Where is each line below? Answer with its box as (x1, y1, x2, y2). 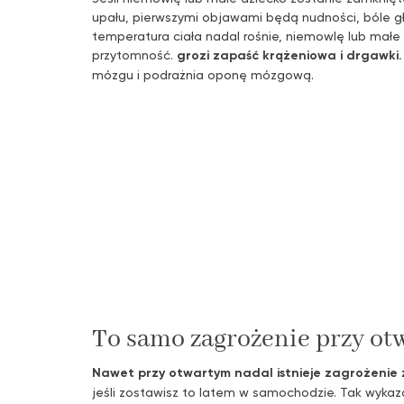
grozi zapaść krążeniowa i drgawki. (177, 46, 402, 63)
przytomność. (92, 46, 177, 62)
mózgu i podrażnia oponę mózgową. (92, 66, 314, 82)
